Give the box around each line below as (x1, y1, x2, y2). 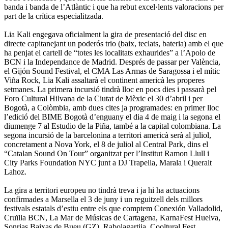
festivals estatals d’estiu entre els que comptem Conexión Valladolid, (4, 204, 222, 213)
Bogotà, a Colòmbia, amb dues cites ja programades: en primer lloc (4, 103, 219, 112)
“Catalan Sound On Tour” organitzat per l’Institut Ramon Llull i (4, 149, 209, 158)
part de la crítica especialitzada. (4, 12, 103, 21)
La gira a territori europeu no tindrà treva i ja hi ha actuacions (4, 186, 199, 195)
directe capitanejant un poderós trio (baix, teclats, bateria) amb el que (4, 39, 223, 48)
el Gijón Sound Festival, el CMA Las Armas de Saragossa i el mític (4, 67, 220, 76)
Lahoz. (4, 167, 26, 177)
